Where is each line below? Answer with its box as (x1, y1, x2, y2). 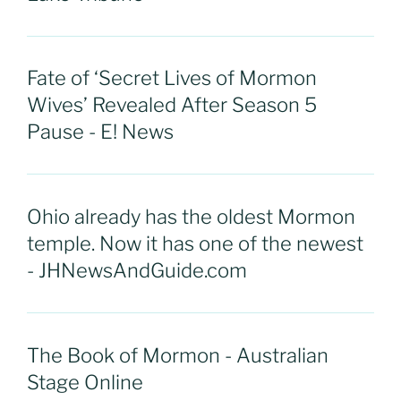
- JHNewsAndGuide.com (27, 259, 247, 283)
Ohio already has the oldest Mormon (27, 205, 355, 229)
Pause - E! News (27, 120, 174, 144)
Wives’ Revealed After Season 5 (27, 93, 317, 117)
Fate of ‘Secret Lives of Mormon (27, 66, 317, 90)
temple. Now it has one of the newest (27, 232, 363, 256)
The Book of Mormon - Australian (27, 343, 328, 367)
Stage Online (27, 370, 143, 394)
